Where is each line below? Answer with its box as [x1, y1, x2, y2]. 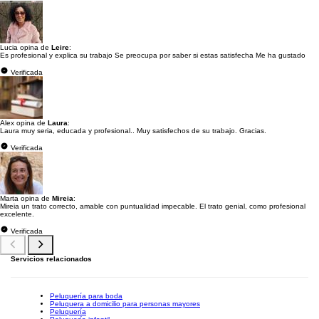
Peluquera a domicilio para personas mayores [50, 299, 200, 308]
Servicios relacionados [11, 254, 92, 263]
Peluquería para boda [50, 291, 122, 300]
